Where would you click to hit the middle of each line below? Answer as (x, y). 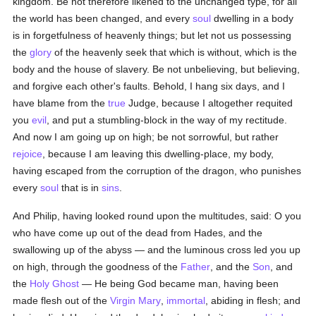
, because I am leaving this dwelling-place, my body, (158, 154)
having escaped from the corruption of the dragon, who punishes (157, 171)
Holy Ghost (55, 284)
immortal (186, 300)
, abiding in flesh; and (253, 300)
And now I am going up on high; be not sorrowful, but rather (146, 137)
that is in (80, 188)
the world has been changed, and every (103, 18)
